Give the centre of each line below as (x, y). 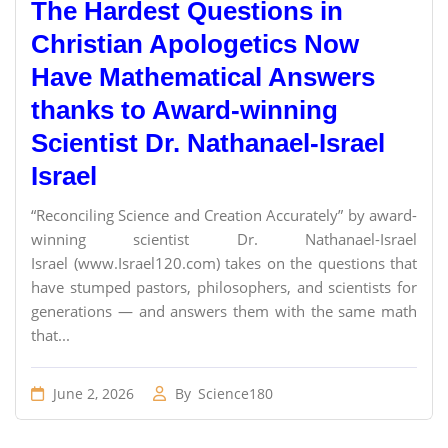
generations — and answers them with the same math (224, 311)
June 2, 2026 (91, 393)
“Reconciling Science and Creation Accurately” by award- (224, 215)
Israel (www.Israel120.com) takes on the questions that (224, 263)
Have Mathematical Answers (203, 77)
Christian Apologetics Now (195, 44)
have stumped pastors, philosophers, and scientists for (224, 287)
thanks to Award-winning (184, 110)
